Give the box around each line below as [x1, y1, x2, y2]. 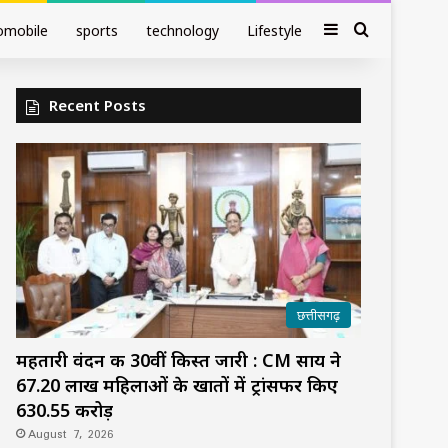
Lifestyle [247, 21, 302, 40]
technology [146, 21, 219, 40]
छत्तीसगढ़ [297, 300, 340, 329]
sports [76, 21, 118, 40]
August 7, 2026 [28, 421, 114, 445]
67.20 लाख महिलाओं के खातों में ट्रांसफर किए [16, 372, 338, 397]
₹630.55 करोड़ [16, 397, 113, 422]
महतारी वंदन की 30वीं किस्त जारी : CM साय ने [16, 347, 341, 372]
